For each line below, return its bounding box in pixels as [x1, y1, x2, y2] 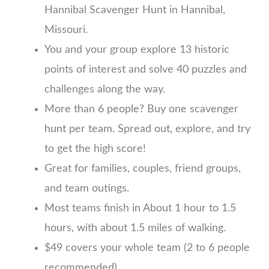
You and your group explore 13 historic [44, 44, 229, 55]
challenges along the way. [44, 83, 165, 95]
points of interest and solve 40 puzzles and [44, 64, 247, 75]
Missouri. [44, 24, 88, 35]
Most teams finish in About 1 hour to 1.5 [44, 202, 236, 214]
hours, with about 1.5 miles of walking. [44, 222, 226, 234]
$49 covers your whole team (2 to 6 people [44, 242, 250, 253]
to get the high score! [44, 143, 146, 154]
